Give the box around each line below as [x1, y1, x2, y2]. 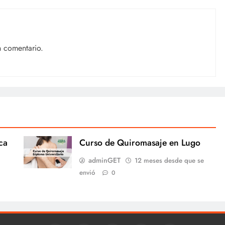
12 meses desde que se [134, 155, 204, 165]
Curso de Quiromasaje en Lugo [79, 136, 200, 149]
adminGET [88, 155, 121, 165]
